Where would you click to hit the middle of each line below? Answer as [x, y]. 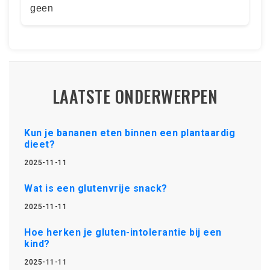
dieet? [39, 144]
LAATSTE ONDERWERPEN [135, 96]
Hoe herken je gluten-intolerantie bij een [123, 232]
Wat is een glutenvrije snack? [96, 188]
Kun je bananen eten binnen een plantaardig [130, 133]
